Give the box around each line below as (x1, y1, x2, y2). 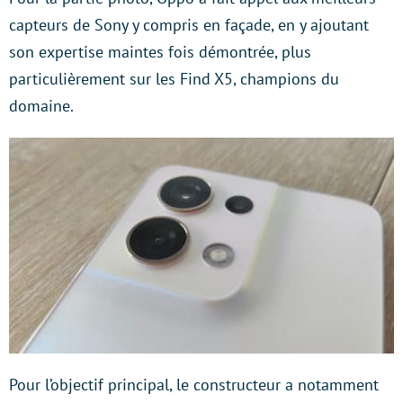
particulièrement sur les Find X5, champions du (9, 67, 339, 89)
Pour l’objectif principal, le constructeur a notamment (9, 374, 379, 396)
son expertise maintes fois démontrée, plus (9, 40, 311, 62)
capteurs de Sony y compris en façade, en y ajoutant (9, 13, 369, 35)
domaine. (9, 94, 74, 116)
